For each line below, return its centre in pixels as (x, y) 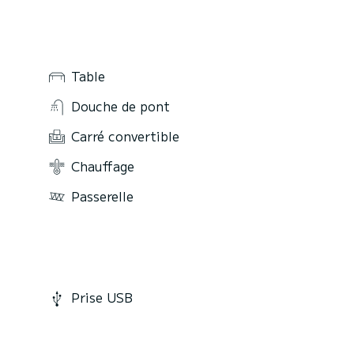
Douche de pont (121, 106)
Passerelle (102, 196)
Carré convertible (125, 136)
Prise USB (102, 298)
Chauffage (103, 166)
